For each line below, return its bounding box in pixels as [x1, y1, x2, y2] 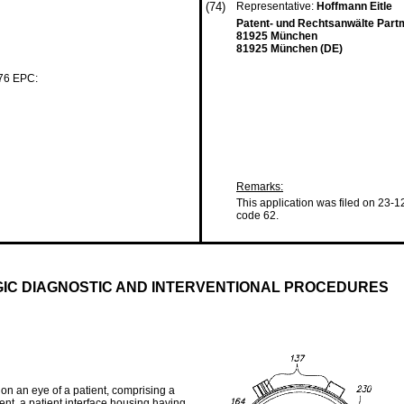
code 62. [236, 209, 279, 222]
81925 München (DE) [236, 42, 343, 55]
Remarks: [236, 180, 283, 193]
